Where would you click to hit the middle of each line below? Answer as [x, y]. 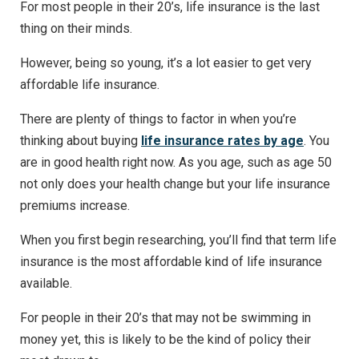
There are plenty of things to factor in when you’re [158, 119]
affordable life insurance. [91, 84]
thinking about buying [81, 140]
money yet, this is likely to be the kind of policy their [165, 339]
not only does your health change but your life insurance [175, 184]
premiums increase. [77, 205]
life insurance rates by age [222, 140]
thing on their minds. [76, 28]
